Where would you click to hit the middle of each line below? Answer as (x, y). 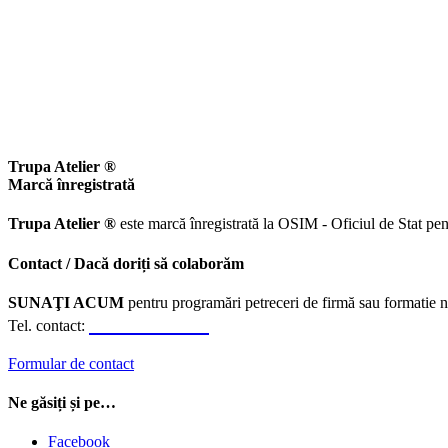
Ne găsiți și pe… (62, 403)
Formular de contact (71, 363)
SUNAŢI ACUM (66, 302)
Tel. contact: (48, 325)
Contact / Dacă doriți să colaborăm (126, 263)
